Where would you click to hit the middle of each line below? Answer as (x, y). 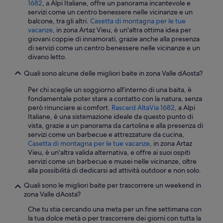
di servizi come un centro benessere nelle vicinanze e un (114, 48)
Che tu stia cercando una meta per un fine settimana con (115, 209)
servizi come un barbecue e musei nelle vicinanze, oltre (112, 162)
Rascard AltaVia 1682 (143, 108)
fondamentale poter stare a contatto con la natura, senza (115, 99)
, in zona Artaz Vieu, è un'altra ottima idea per (122, 30)
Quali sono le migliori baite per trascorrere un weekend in (112, 185)
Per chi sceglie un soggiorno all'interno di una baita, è (110, 90)
